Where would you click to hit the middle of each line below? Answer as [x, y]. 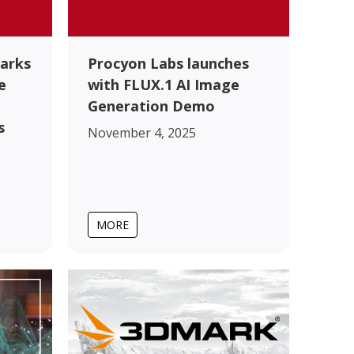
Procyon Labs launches [168, 63]
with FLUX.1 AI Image [164, 84]
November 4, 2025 [142, 132]
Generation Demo [151, 105]
